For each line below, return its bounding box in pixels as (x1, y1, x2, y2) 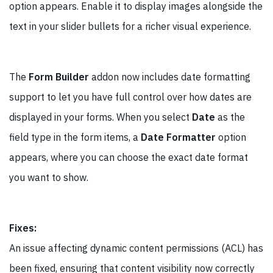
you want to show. (9, 171, 88, 183)
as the (215, 110, 245, 123)
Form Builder (29, 70, 89, 83)
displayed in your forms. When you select (9, 110, 192, 123)
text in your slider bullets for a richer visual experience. (9, 19, 251, 32)
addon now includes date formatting (89, 70, 250, 83)
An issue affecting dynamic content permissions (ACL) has (9, 241, 263, 254)
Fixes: (9, 221, 37, 234)
